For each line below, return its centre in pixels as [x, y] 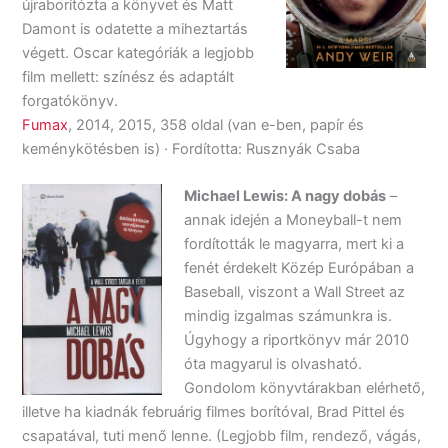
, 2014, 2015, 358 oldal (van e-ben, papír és [216, 124]
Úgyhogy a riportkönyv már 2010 [297, 339]
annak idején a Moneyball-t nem [293, 219]
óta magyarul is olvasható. [273, 363]
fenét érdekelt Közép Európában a [299, 267]
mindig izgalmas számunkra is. [288, 315]
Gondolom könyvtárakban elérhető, [305, 387]
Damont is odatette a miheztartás [135, 28]
